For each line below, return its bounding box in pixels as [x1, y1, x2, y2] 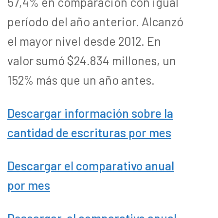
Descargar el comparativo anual [7, 158, 174, 173]
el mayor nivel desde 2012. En [7, 34, 161, 49]
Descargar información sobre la [7, 106, 173, 121]
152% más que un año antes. [7, 73, 155, 88]
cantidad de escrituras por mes [7, 125, 171, 140]
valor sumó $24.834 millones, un [7, 53, 176, 68]
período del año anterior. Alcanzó [7, 14, 183, 29]
